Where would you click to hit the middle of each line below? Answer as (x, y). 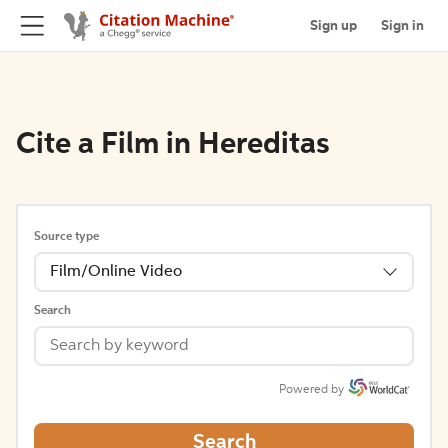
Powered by (311, 390)
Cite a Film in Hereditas (173, 145)
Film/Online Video (116, 272)
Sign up (333, 25)
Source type (66, 237)
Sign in (402, 25)
